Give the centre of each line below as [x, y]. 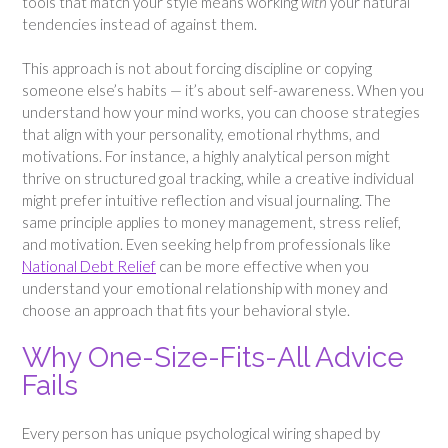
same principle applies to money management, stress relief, [211, 222]
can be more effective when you [262, 266]
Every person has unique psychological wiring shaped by [201, 433]
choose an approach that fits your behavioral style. [186, 310]
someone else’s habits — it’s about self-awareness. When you [223, 90]
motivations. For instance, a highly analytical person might [206, 156]
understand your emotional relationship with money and [205, 288]
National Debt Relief [89, 266]
